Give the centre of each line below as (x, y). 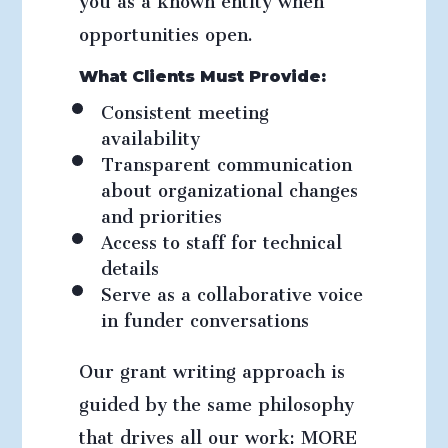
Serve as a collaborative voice (231, 290)
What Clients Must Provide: (202, 76)
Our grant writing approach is (211, 367)
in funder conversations (204, 316)
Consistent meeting (184, 108)
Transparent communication (226, 160)
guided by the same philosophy (216, 400)
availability (150, 134)
